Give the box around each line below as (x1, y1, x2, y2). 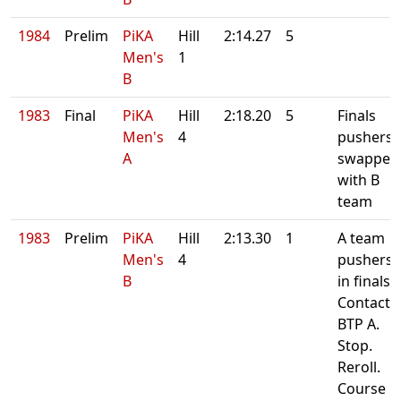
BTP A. (337, 314, 380, 334)
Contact (337, 293, 390, 312)
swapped (337, 149, 399, 168)
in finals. (337, 271, 394, 291)
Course (337, 379, 386, 398)
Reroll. (337, 357, 380, 377)
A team (337, 228, 385, 248)
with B (337, 170, 380, 190)
